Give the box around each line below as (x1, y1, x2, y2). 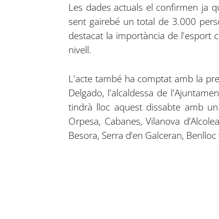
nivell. (68, 43, 91, 56)
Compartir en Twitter (45, 202, 123, 214)
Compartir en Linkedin (67, 202, 151, 214)
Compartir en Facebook (16, 202, 104, 214)
